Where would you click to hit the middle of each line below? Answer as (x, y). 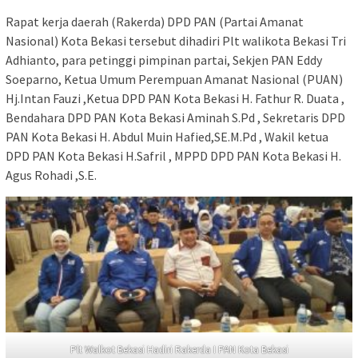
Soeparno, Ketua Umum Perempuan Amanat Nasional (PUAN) (174, 80)
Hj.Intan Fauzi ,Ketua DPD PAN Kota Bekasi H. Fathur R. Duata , (175, 99)
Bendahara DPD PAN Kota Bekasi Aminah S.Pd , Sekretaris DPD (175, 118)
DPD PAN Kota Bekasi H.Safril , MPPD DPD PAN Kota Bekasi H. (173, 156)
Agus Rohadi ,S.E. (51, 175)
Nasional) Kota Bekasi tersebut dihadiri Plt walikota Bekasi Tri (176, 41)
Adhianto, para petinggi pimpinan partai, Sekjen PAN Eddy (164, 60)
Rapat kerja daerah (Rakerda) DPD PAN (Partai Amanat (155, 22)
